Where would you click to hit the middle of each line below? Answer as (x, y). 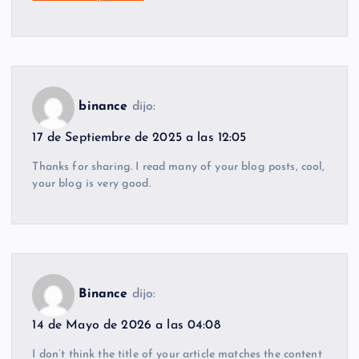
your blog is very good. (91, 184)
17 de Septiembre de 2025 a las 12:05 (139, 137)
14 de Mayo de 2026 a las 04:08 (126, 325)
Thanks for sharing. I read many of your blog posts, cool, (179, 167)
